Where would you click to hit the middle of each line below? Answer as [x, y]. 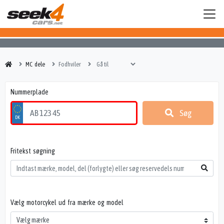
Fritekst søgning [33, 151]
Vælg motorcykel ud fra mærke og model [67, 203]
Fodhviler [70, 64]
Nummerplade [29, 92]
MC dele [35, 64]
